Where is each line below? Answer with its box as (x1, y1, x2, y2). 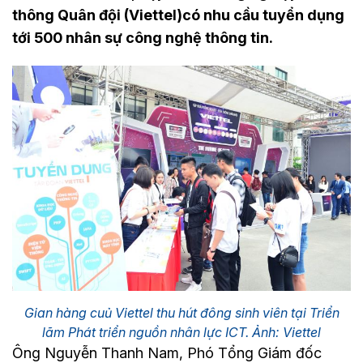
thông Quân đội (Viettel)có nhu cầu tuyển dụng (12, 6, 344, 23)
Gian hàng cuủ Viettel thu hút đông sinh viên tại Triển (23, 305, 340, 322)
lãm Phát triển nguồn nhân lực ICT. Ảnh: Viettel (42, 324, 321, 341)
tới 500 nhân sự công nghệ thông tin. (12, 29, 273, 46)
